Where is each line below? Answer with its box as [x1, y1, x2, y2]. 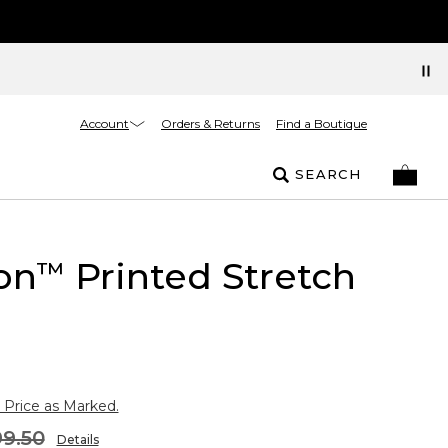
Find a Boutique [276, 116, 367, 131]
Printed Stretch [64, 254, 356, 298]
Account [80, 115, 129, 131]
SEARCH [295, 166, 361, 182]
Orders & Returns [161, 116, 260, 131]
